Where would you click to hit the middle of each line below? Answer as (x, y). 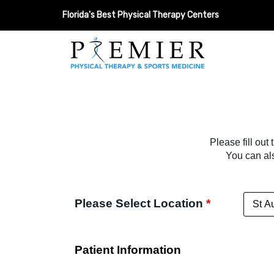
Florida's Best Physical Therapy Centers (141, 15)
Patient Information (128, 250)
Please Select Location (140, 203)
